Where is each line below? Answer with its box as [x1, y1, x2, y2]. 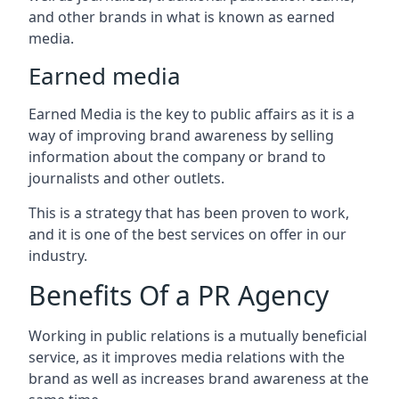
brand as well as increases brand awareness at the [28, 369, 369, 388]
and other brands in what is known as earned [28, 7, 335, 27]
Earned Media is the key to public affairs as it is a [28, 104, 354, 124]
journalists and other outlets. [28, 168, 224, 188]
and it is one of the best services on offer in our [28, 224, 346, 244]
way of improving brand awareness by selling [28, 126, 334, 145]
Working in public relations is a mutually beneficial [28, 326, 367, 346]
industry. [28, 246, 87, 265]
